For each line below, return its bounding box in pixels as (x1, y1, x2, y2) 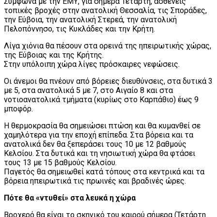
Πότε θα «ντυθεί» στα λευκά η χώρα (4, 193, 136, 202)
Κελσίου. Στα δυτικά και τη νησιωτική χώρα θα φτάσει (4, 148, 195, 158)
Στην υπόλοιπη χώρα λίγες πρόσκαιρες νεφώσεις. (4, 59, 180, 69)
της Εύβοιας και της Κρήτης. (4, 50, 104, 60)
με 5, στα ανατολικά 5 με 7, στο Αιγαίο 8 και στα (4, 85, 173, 95)
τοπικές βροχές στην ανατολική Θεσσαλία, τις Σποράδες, (4, 5, 207, 15)
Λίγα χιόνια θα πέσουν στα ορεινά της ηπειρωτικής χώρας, (4, 41, 211, 50)
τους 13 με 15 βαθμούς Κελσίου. (4, 157, 117, 167)
